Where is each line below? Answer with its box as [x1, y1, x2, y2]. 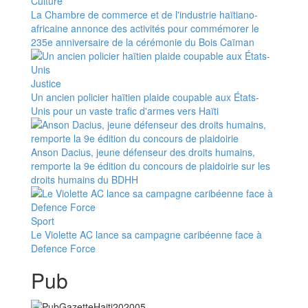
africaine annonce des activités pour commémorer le [31, 21, 259, 35]
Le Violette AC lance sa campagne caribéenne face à [31, 227, 262, 241]
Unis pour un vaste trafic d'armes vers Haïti [31, 103, 219, 118]
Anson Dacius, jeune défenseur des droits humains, [31, 144, 255, 159]
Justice [31, 76, 61, 90]
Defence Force [31, 241, 96, 255]
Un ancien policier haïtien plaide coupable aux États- [31, 89, 259, 104]
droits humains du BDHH [31, 172, 138, 186]
